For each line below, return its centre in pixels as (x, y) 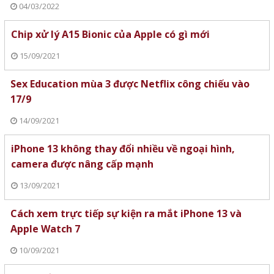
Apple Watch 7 (45, 229)
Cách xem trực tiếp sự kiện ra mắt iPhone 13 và (126, 214)
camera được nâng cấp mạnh (82, 164)
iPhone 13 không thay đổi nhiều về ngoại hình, (123, 149)
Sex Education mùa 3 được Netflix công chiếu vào (130, 84)
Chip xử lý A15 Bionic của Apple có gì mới (110, 35)
